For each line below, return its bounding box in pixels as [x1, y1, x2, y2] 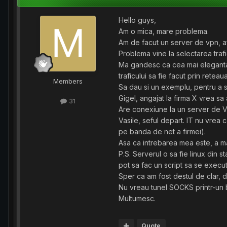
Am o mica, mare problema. [119, 27, 209, 35]
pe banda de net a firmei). [119, 127, 206, 136]
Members [53, 77, 83, 85]
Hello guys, [119, 16, 156, 24]
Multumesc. [119, 194, 156, 203]
